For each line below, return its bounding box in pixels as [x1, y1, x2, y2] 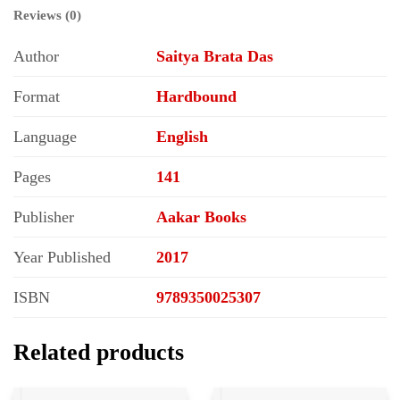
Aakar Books [156, 207, 246, 226]
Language [13, 127, 77, 146]
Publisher [13, 207, 74, 226]
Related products [13, 338, 184, 365]
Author [13, 46, 59, 65]
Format [13, 87, 60, 105]
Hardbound [156, 87, 237, 105]
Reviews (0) [13, 7, 81, 22]
